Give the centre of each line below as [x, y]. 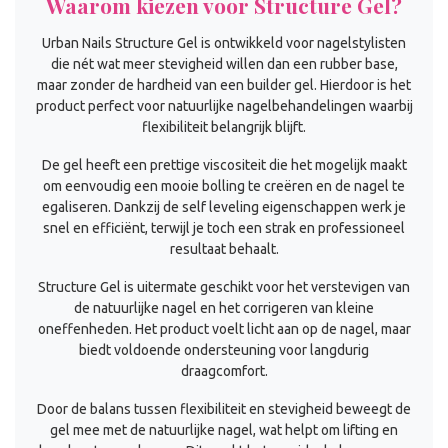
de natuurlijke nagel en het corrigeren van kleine [224, 307]
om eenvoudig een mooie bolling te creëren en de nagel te [224, 186]
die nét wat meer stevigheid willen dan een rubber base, [224, 64]
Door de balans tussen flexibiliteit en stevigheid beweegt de [224, 408]
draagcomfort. [224, 370]
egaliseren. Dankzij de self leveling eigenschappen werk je [224, 207]
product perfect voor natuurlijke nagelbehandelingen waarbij [224, 106]
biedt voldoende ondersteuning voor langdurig [224, 349]
